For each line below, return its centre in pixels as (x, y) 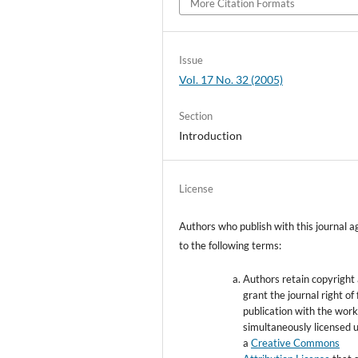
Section (196, 115)
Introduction (211, 135)
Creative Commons (296, 342)
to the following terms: (231, 245)
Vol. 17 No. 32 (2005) (231, 79)
